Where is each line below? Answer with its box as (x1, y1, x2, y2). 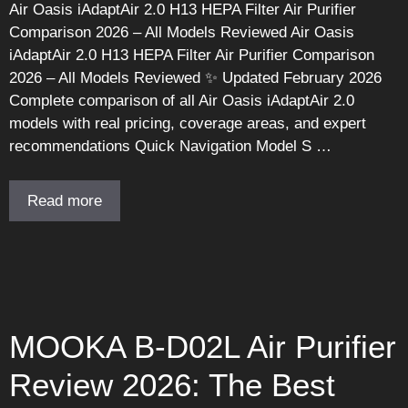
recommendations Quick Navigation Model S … (9, 137, 331, 155)
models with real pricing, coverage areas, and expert (9, 114, 366, 132)
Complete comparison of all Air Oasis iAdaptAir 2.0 (9, 91, 354, 109)
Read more (27, 192, 102, 210)
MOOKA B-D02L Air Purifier (9, 329, 396, 365)
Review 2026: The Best (9, 367, 335, 403)
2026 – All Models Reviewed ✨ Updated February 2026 (9, 68, 382, 87)
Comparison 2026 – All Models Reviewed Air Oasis (9, 23, 354, 41)
